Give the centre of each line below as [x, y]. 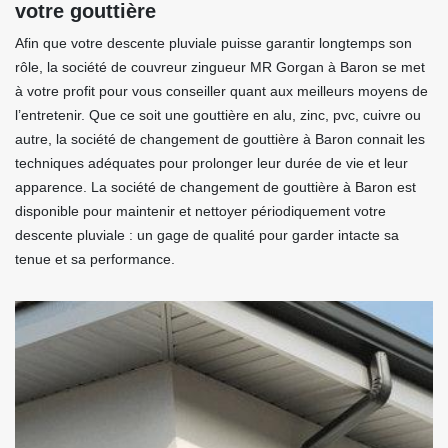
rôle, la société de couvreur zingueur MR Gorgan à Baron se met [220, 67]
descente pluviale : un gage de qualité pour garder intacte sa [207, 235]
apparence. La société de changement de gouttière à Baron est [215, 187]
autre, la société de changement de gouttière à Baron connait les [220, 139]
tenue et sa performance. [95, 259]
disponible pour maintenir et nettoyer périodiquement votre [200, 211]
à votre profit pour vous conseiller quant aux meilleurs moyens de [221, 91]
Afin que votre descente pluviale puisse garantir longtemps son [213, 43]
